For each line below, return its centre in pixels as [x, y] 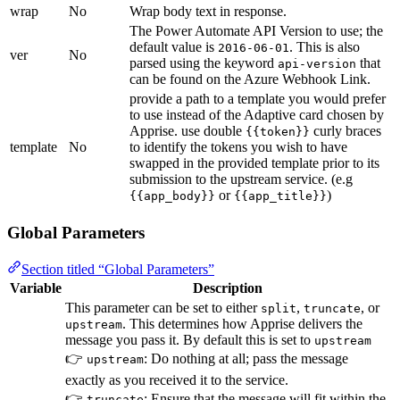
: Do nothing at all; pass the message [246, 358]
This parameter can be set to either [163, 307]
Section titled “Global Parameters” [118, 269]
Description [228, 287]
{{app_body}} [172, 196]
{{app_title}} [280, 196]
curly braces [346, 131]
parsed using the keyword [204, 63]
